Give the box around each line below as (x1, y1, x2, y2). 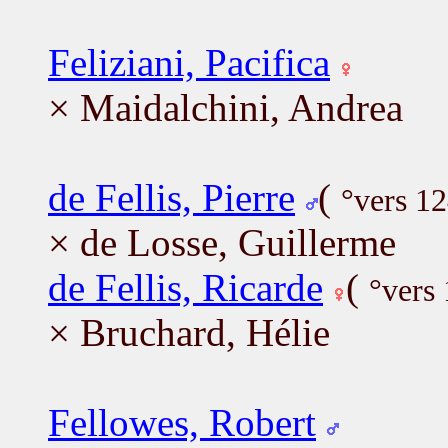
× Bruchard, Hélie (48, 310, 330, 354)
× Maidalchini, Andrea (48, 85, 403, 129)
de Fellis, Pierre (48, 175, 295, 219)
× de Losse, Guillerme (48, 220, 396, 264)
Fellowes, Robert (48, 400, 316, 444)
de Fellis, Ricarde (48, 265, 323, 309)
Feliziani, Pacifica (48, 40, 330, 84)
